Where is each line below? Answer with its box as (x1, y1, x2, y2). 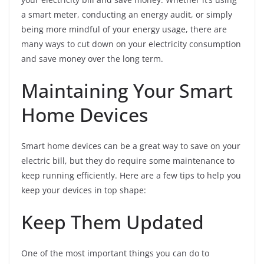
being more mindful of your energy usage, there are (21, 24, 227, 35)
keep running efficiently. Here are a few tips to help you (21, 170, 241, 181)
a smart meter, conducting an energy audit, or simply (21, 9, 232, 21)
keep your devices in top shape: (21, 184, 146, 196)
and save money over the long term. (21, 53, 163, 65)
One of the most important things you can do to (21, 247, 209, 259)
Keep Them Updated (21, 209, 204, 235)
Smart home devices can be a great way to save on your (21, 140, 240, 152)
